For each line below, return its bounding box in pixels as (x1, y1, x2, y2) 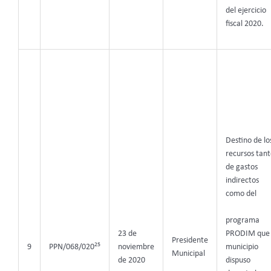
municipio (225, 243, 258, 252)
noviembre (117, 243, 154, 252)
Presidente (171, 237, 208, 245)
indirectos (225, 177, 259, 185)
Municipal (171, 250, 205, 258)
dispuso (225, 256, 250, 265)
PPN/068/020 (48, 243, 94, 252)
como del (225, 190, 256, 198)
